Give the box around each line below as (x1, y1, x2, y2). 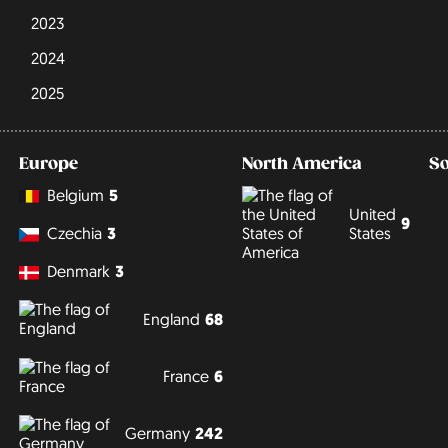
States (349, 222, 392, 243)
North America (241, 154, 362, 175)
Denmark (46, 261, 110, 282)
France (162, 366, 209, 387)
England (142, 308, 200, 329)
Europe (18, 154, 78, 175)
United (349, 203, 397, 224)
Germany (124, 423, 190, 444)
